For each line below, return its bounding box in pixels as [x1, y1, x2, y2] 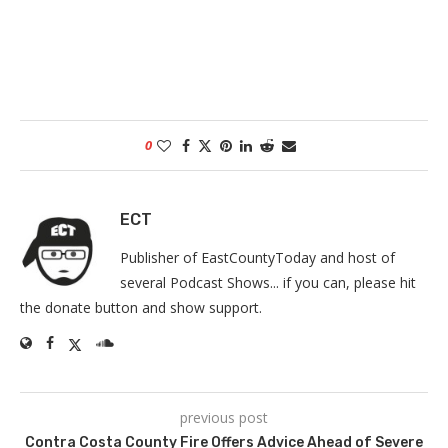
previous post [180, 408, 268, 427]
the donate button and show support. [20, 298, 262, 317]
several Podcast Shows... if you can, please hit [120, 273, 416, 292]
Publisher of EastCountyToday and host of [120, 248, 395, 267]
